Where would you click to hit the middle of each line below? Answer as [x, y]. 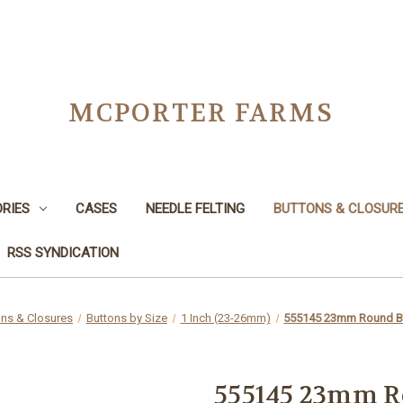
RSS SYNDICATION [63, 252]
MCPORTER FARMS [201, 113]
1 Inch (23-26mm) [225, 318]
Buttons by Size [126, 318]
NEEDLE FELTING [195, 208]
